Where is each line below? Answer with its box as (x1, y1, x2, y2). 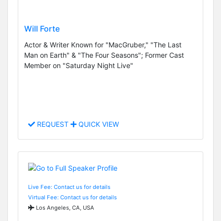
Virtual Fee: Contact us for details (28, 193, 117, 201)
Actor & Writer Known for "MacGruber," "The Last (24, 40, 182, 49)
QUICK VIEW (76, 120, 119, 129)
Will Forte (24, 23, 60, 34)
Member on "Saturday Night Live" (24, 61, 133, 70)
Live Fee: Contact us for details (28, 183, 110, 190)
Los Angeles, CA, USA (35, 204, 94, 211)
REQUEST (35, 120, 71, 129)
